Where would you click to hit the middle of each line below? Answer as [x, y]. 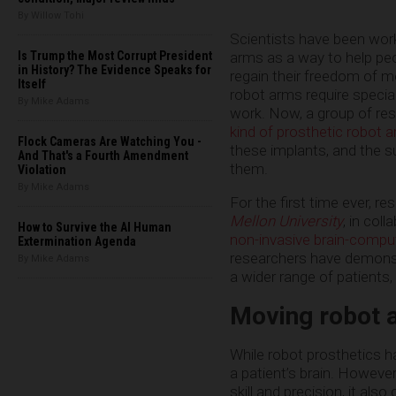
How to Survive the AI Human [95, 227]
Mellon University [286, 221]
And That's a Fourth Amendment [103, 156]
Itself [32, 84]
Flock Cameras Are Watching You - [110, 141]
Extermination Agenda [77, 241]
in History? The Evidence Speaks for [114, 70]
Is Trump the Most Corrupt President [115, 56]
